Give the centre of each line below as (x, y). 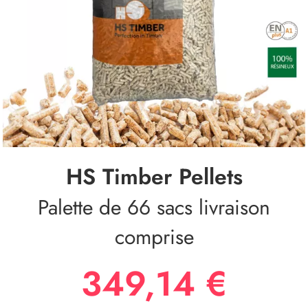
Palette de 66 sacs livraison (154, 208)
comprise (154, 237)
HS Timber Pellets (154, 177)
